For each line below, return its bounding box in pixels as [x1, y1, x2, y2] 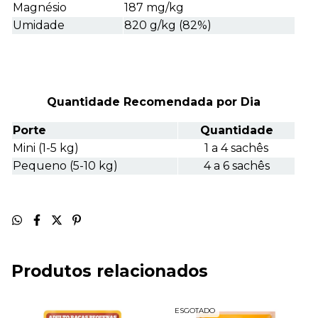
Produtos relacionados [11, 261, 208, 282]
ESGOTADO [175, 306, 215, 316]
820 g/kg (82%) [124, 18, 212, 33]
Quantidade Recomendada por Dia [46, 95, 261, 109]
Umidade [13, 18, 65, 33]
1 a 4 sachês [204, 141, 268, 155]
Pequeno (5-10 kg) [13, 159, 118, 173]
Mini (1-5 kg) [13, 141, 79, 155]
